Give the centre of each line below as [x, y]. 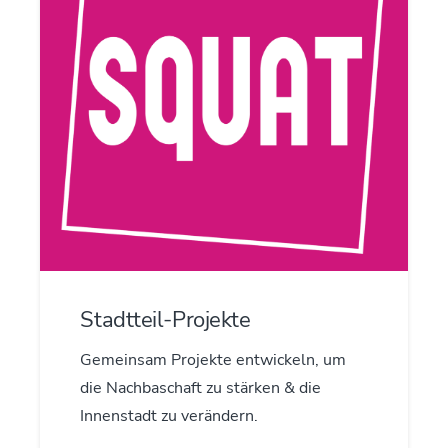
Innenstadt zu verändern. [169, 416]
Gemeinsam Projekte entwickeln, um [213, 360]
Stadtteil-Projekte [165, 319]
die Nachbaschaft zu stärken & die [201, 388]
